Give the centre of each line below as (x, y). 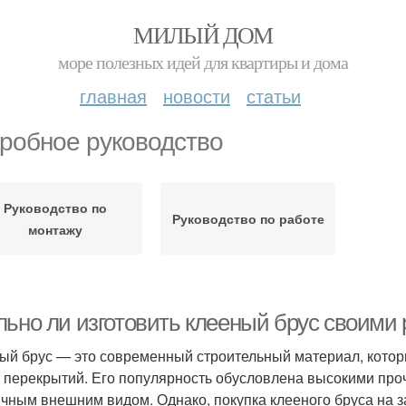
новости (197, 96)
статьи (274, 96)
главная (113, 96)
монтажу (55, 229)
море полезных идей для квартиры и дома (203, 62)
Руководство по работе (248, 218)
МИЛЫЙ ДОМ (203, 34)
